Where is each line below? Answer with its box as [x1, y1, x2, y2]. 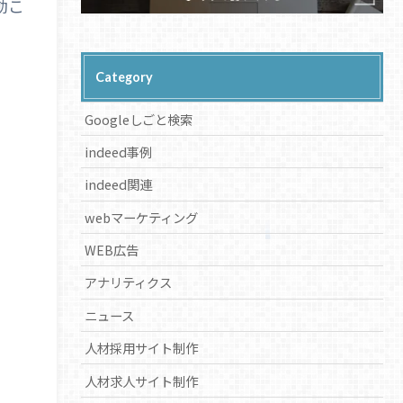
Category [94, 69, 153, 85]
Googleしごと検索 [85, 109, 193, 129]
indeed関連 [85, 175, 153, 194]
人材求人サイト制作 [85, 371, 199, 390]
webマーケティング [85, 207, 199, 227]
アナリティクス [85, 273, 173, 292]
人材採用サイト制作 [85, 338, 199, 358]
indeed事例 [85, 141, 153, 161]
